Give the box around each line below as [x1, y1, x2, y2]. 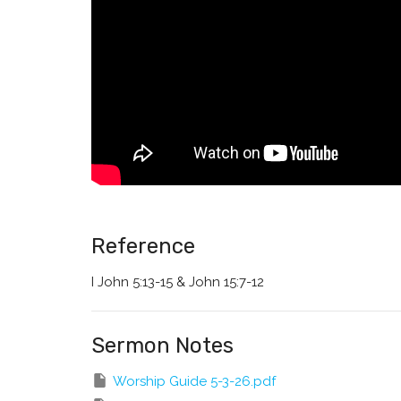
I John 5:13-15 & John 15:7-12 [91, 273, 264, 290]
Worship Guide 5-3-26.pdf [113, 372, 276, 389]
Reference [91, 233, 195, 259]
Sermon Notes [91, 332, 234, 358]
